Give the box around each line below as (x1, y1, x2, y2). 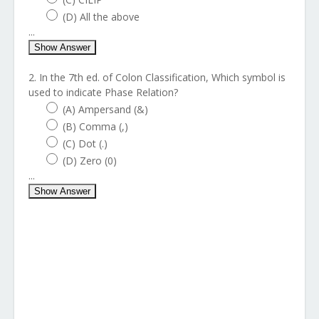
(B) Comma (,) (63, 120, 128, 133)
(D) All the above (63, 10, 140, 23)
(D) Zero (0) (63, 154, 117, 167)
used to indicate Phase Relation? (28, 85, 178, 99)
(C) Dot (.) (63, 137, 108, 150)
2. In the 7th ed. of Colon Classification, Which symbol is (28, 70, 286, 84)
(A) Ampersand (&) (63, 103, 148, 116)
